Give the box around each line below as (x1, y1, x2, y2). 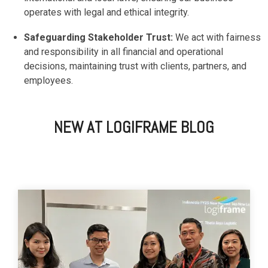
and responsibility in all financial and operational (24, 45, 223, 57)
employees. (24, 74, 73, 86)
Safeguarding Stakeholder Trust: (24, 31, 173, 43)
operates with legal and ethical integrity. (24, 6, 189, 18)
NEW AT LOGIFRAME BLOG (54, 117, 214, 138)
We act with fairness (173, 31, 261, 43)
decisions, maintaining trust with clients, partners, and (24, 60, 246, 72)
